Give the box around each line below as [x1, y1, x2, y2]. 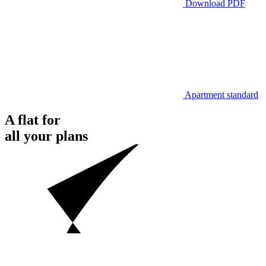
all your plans [5, 128, 88, 144]
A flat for [5, 112, 61, 128]
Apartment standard [185, 90, 258, 100]
